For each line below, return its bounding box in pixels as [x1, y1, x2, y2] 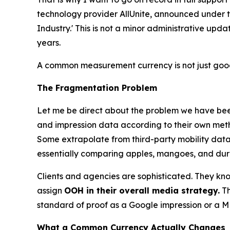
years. [37, 37, 61, 48]
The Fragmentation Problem [37, 82, 157, 93]
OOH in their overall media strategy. [64, 185, 220, 196]
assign [37, 185, 64, 196]
